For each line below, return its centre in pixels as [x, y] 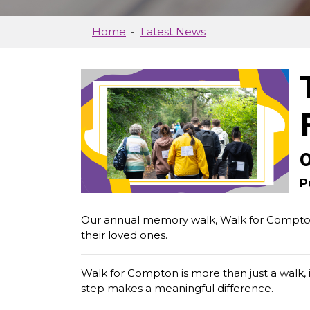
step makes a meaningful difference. [177, 289]
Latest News [173, 32]
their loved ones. [124, 235]
